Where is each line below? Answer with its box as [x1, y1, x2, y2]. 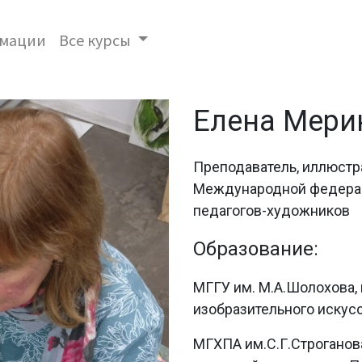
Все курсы [58, 29, 131, 50]
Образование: [193, 238, 318, 260]
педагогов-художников [193, 202, 350, 219]
